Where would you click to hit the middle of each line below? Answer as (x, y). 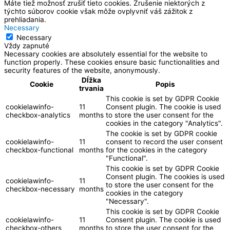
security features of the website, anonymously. (82, 70)
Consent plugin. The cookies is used (165, 176)
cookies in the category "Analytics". (164, 123)
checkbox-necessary (40, 189)
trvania (91, 88)
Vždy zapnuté (27, 45)
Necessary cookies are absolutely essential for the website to (106, 54)
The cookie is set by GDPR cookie (161, 133)
